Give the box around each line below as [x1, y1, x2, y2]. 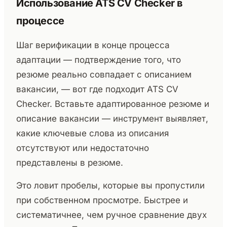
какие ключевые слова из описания [16, 128, 169, 138]
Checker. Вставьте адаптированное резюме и [16, 98, 209, 109]
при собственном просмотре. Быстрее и [16, 195, 188, 205]
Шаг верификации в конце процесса [16, 40, 170, 50]
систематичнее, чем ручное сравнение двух [16, 209, 207, 220]
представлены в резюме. [16, 157, 123, 168]
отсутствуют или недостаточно [16, 142, 149, 153]
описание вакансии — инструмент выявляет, [16, 113, 208, 124]
